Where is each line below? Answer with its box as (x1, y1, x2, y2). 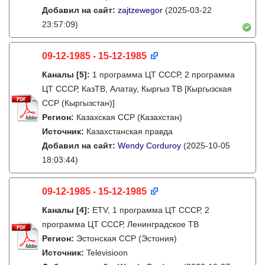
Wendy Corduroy (118, 141, 181, 150)
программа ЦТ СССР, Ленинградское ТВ (42, 219, 199, 229)
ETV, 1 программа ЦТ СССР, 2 (92, 205, 209, 215)
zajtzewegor (118, 5, 163, 15)
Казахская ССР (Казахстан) (76, 112, 182, 122)
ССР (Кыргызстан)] (42, 98, 115, 108)
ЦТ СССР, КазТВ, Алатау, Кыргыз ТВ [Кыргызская (42, 84, 232, 93)
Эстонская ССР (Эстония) (76, 234, 177, 243)
